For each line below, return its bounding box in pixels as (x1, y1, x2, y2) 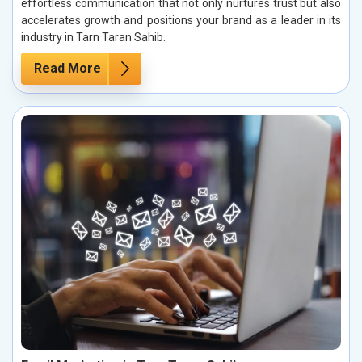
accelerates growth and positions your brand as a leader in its (21, 13, 341, 27)
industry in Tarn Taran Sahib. (21, 30, 166, 44)
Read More (34, 60, 101, 76)
